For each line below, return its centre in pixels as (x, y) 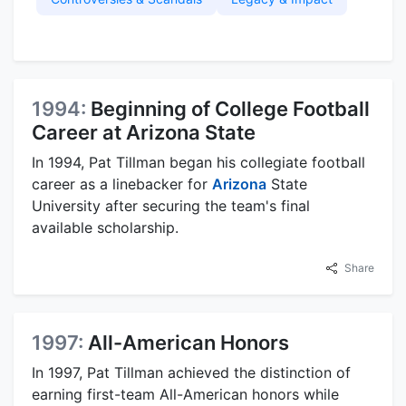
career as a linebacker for (122, 184)
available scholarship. (105, 227)
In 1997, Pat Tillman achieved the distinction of (191, 372)
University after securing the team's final (171, 205)
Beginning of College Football (230, 108)
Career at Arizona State (144, 132)
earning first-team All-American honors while (185, 394)
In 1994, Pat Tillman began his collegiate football (198, 162)
